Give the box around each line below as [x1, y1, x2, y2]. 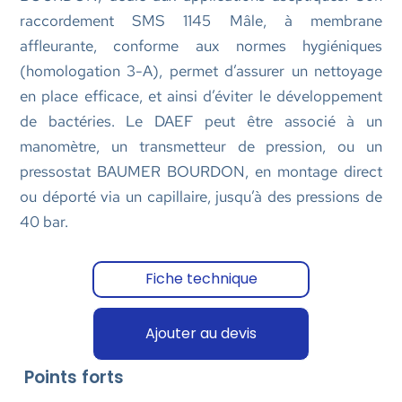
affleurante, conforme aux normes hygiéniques [19, 35, 383, 56]
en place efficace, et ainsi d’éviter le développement [19, 85, 383, 106]
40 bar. [19, 211, 68, 232]
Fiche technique [144, 268, 258, 290]
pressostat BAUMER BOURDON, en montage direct [19, 161, 383, 181]
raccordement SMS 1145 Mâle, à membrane [19, 10, 383, 31]
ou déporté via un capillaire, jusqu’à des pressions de [19, 186, 383, 206]
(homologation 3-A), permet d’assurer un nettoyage [19, 60, 383, 81]
